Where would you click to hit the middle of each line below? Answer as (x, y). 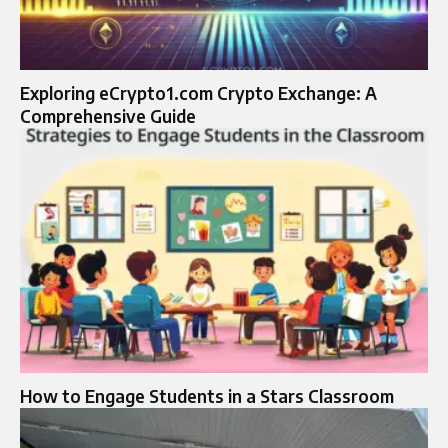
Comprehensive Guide (108, 116)
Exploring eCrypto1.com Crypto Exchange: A (198, 93)
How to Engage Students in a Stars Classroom (207, 396)
